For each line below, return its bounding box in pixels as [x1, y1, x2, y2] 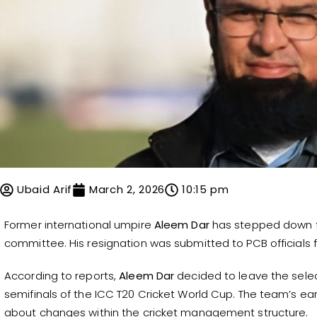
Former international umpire [4, 217, 154, 233]
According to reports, [4, 268, 120, 284]
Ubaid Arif [17, 182, 72, 197]
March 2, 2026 [89, 182, 166, 197]
